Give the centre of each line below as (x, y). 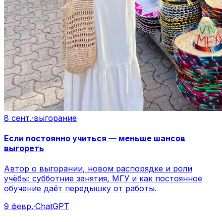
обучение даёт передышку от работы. (80, 189)
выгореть (24, 148)
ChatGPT (52, 206)
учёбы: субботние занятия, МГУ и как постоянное (103, 179)
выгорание (55, 118)
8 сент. (18, 118)
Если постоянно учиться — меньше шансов (95, 139)
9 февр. (19, 206)
